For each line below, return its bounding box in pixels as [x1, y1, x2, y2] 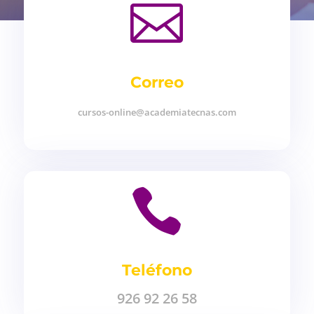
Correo [130, 73, 184, 92]
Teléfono [121, 261, 192, 280]
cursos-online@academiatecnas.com [77, 106, 236, 118]
